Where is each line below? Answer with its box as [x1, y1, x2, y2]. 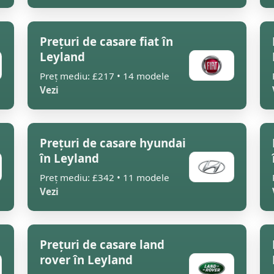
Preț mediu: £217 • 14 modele [40, 70, 169, 82]
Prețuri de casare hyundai [40, 135, 186, 150]
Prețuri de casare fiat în [40, 34, 173, 49]
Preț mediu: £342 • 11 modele [40, 171, 169, 183]
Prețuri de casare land [40, 237, 165, 252]
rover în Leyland [40, 252, 133, 267]
